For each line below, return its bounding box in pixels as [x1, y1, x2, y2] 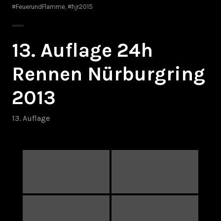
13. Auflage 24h [12, 38, 153, 62]
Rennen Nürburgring [12, 62, 205, 85]
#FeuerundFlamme [12, 2, 65, 10]
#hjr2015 [68, 2, 93, 10]
